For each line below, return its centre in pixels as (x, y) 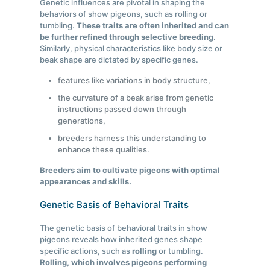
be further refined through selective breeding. (128, 37)
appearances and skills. (86, 182)
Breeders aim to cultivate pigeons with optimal (130, 170)
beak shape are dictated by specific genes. (119, 60)
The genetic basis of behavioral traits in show (124, 228)
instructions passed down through (122, 109)
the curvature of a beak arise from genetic (136, 98)
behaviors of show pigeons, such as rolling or (124, 14)
